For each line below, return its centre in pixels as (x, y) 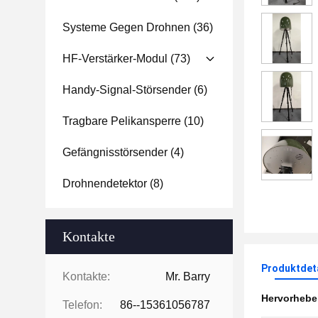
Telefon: (82, 305)
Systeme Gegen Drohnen (126, 27)
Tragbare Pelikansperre (122, 121)
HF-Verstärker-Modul (115, 59)
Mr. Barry (188, 276)
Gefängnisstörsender (115, 152)
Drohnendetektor (105, 183)
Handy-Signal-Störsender (127, 90)
